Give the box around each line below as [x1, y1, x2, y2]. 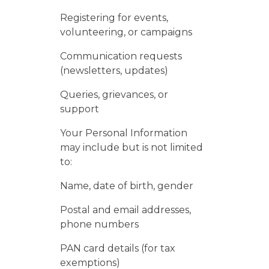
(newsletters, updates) [60, 65, 168, 76]
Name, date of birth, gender [60, 180, 193, 192]
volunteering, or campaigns [60, 26, 192, 38]
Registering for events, [60, 12, 168, 23]
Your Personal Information [60, 127, 187, 139]
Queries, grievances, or [60, 89, 168, 100]
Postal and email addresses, [60, 204, 191, 216]
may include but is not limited [60, 142, 203, 153]
